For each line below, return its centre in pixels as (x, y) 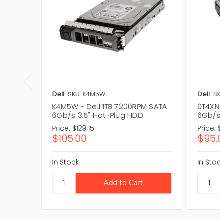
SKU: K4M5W (86, 94)
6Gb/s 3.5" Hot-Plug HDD (98, 115)
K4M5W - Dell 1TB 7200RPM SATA (110, 106)
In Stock (66, 162)
